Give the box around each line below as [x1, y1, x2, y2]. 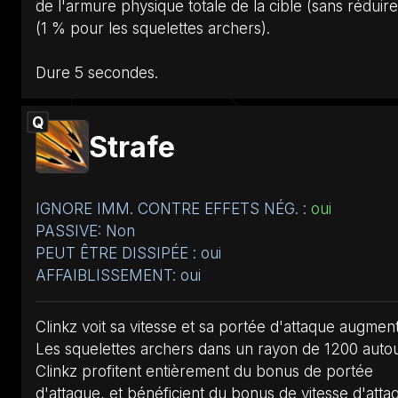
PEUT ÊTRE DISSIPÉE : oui [36, 243, 221, 262]
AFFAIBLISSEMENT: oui [36, 266, 201, 284]
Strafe [89, 129, 175, 164]
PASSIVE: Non [36, 221, 135, 240]
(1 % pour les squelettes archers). [36, 19, 270, 37]
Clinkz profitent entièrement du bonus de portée [36, 362, 373, 380]
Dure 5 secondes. [36, 63, 158, 82]
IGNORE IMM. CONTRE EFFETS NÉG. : [36, 199, 311, 218]
